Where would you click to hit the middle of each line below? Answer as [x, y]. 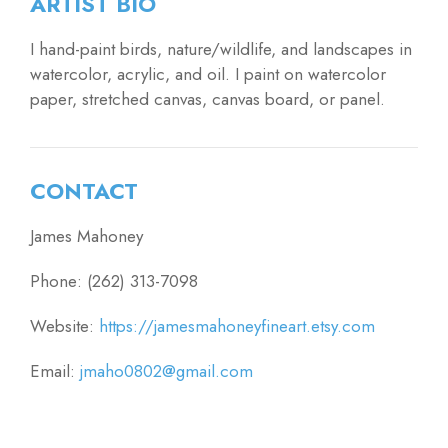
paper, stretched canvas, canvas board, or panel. [210, 99]
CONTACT [84, 191]
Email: [55, 371]
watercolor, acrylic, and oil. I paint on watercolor [208, 74]
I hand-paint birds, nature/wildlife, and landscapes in [221, 49]
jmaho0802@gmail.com [166, 371]
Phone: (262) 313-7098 [114, 281]
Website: [64, 326]
